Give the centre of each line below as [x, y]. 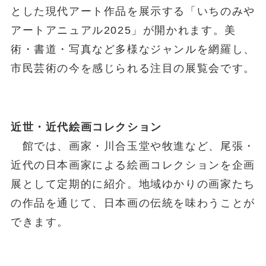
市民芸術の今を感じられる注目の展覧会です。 [133, 68]
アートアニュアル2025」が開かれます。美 [123, 30]
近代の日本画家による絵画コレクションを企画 [133, 165]
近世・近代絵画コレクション [86, 127]
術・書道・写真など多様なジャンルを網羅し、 [133, 49]
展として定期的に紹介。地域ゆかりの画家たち [133, 184]
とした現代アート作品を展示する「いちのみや [133, 11]
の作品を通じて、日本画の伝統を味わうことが [133, 203]
